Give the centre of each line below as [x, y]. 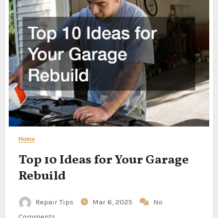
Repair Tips [54, 202]
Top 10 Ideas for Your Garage [103, 160]
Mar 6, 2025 [113, 202]
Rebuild [42, 176]
